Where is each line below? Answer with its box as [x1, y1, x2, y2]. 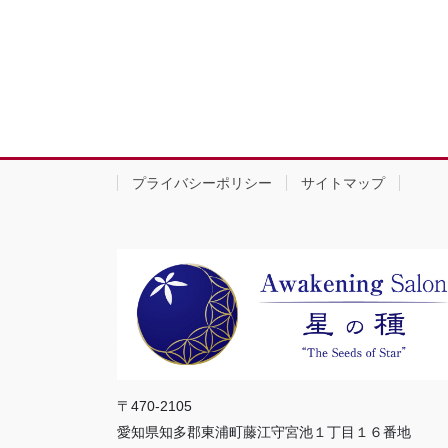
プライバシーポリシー [132, 174, 272, 191]
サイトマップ [301, 174, 385, 191]
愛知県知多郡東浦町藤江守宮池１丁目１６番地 [117, 424, 411, 441]
